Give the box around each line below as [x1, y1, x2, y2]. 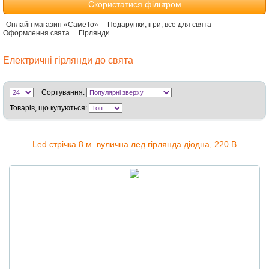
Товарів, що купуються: [10, 104, 87, 113]
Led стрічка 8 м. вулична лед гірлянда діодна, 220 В [32, 139, 237, 150]
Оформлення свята [3, 29, 70, 38]
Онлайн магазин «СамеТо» [6, 20, 98, 29]
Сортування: [41, 88, 85, 97]
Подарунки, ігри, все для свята [107, 20, 211, 29]
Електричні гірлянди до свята [3, 55, 133, 66]
